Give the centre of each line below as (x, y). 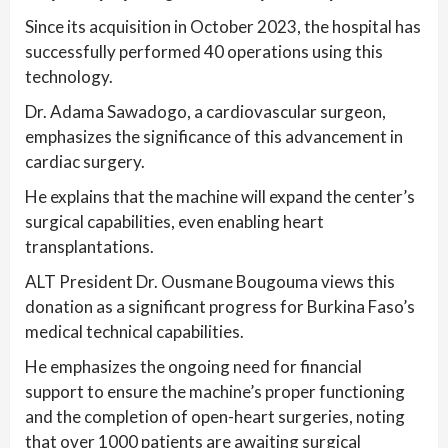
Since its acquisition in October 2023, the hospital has (223, 26)
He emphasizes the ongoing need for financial (193, 366)
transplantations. (89, 246)
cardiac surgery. (85, 161)
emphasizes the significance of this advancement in (214, 136)
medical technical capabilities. (134, 331)
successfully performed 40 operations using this (204, 51)
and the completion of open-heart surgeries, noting (215, 416)
